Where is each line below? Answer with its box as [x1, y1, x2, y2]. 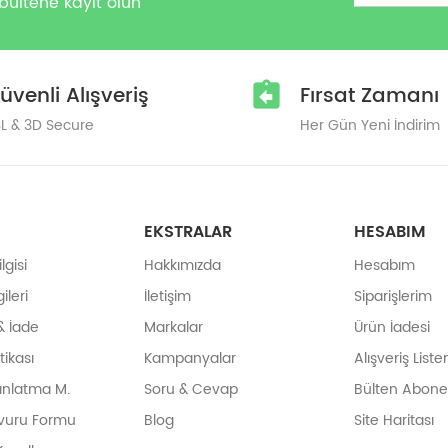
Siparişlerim [354, 285, 432, 308]
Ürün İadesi [354, 316, 430, 339]
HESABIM [354, 219, 426, 245]
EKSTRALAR [144, 219, 232, 245]
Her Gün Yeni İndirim [300, 114, 440, 137]
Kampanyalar [144, 347, 236, 370]
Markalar [144, 316, 203, 339]
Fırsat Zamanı [300, 80, 439, 113]
